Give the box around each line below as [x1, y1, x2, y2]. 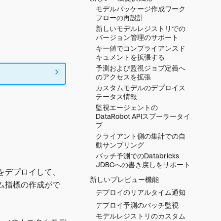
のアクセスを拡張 [96, 73, 151, 81]
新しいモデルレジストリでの [96, 24, 185, 33]
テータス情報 [96, 92, 137, 101]
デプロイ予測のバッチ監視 [96, 201, 179, 209]
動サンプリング [96, 141, 144, 149]
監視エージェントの [96, 103, 158, 111]
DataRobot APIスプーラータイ [96, 112, 190, 120]
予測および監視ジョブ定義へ [96, 64, 185, 72]
